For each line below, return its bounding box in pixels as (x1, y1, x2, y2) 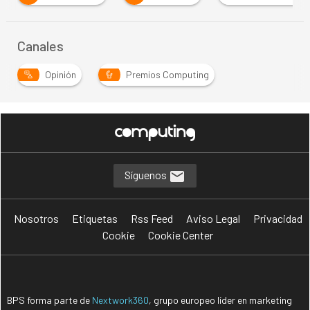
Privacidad (253, 211, 302, 225)
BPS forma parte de (7, 293, 93, 306)
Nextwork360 (92, 293, 149, 306)
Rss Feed (130, 211, 173, 225)
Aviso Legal (185, 211, 240, 225)
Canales (17, 37, 64, 54)
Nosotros (13, 211, 59, 225)
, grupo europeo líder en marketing (149, 293, 293, 306)
